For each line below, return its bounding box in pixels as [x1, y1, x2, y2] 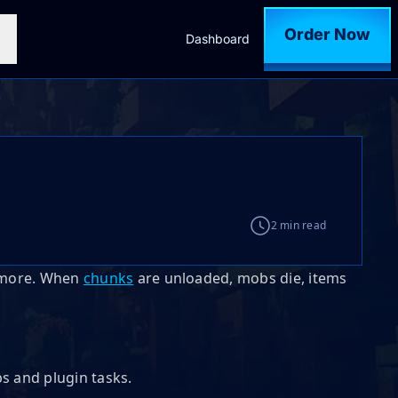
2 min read [270, 218, 326, 233]
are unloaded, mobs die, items [133, 268, 347, 288]
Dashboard [186, 31, 250, 46]
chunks [83, 268, 134, 288]
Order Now [334, 25, 370, 44]
